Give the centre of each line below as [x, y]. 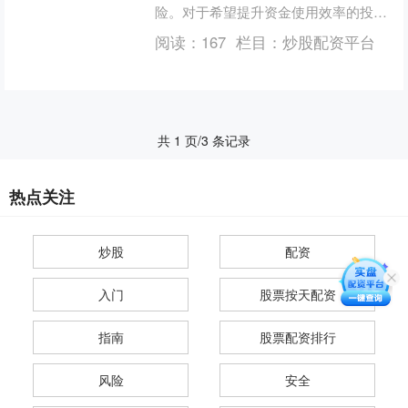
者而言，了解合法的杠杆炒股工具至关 [270, 31]
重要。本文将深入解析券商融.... [250, 51]
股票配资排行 [297, 337]
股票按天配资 [297, 294]
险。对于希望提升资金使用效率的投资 [270, 11]
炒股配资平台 [328, 42]
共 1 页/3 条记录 [204, 140]
